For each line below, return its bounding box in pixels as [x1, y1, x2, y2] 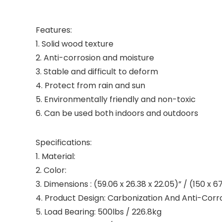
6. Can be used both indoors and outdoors [36, 108, 198, 119]
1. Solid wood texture [36, 38, 113, 50]
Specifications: [36, 137, 92, 148]
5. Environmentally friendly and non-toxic [36, 94, 196, 105]
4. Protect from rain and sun [36, 80, 145, 91]
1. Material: [36, 151, 75, 162]
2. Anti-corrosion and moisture [36, 52, 154, 63]
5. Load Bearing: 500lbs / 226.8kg [36, 206, 162, 218]
